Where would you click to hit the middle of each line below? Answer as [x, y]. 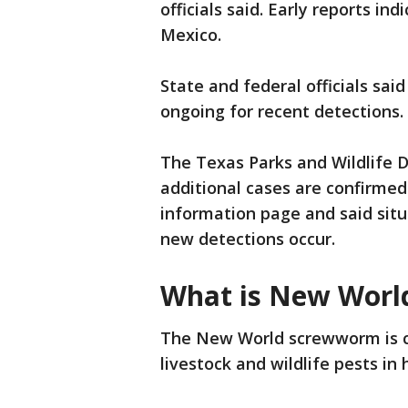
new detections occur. [248, 239]
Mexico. [191, 35]
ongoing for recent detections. [282, 112]
